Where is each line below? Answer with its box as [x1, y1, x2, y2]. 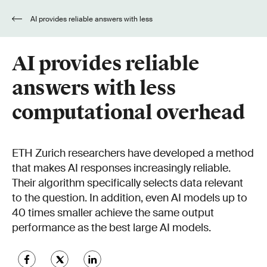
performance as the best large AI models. [12, 221, 211, 235]
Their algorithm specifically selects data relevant [12, 176, 243, 190]
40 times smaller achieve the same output [12, 206, 214, 220]
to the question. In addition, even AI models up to [12, 191, 247, 205]
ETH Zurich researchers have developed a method [12, 146, 254, 160]
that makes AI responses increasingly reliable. [12, 161, 231, 175]
